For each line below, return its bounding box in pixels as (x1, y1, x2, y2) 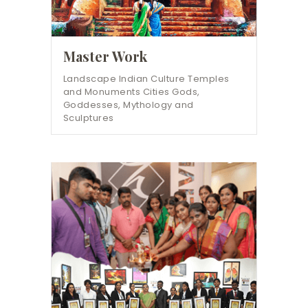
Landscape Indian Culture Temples (63, 72, 230, 86)
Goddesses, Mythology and (63, 98, 194, 112)
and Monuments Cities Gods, (63, 85, 200, 99)
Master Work (63, 46, 147, 65)
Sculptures (63, 111, 114, 125)
